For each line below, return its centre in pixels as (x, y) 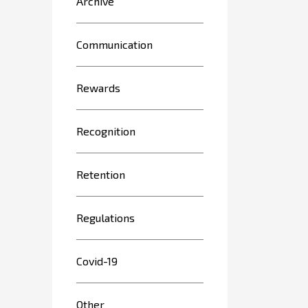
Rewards (98, 88)
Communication (114, 44)
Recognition (106, 131)
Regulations (106, 218)
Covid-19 (97, 261)
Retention (101, 174)
